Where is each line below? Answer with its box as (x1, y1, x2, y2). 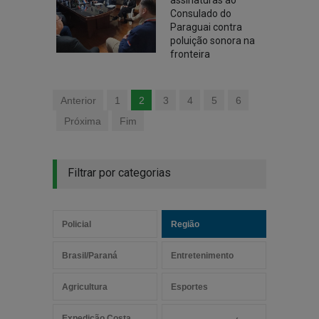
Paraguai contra (170, 21, 242, 33)
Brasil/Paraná (62, 251, 117, 261)
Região (171, 219, 199, 229)
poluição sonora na (170, 35, 255, 46)
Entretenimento (171, 251, 234, 261)
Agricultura (62, 282, 108, 292)
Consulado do (170, 8, 231, 19)
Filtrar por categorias (68, 166, 171, 179)
